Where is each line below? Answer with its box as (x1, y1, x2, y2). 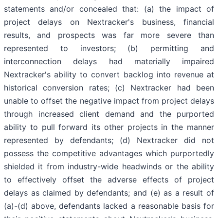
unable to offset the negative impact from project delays (4, 96, 214, 106)
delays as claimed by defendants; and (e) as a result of (4, 188, 214, 198)
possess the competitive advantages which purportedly (4, 148, 214, 159)
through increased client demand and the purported (4, 109, 214, 119)
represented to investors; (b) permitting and (4, 43, 214, 54)
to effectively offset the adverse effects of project (4, 175, 214, 185)
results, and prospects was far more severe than (4, 30, 214, 40)
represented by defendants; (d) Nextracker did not (4, 135, 214, 145)
